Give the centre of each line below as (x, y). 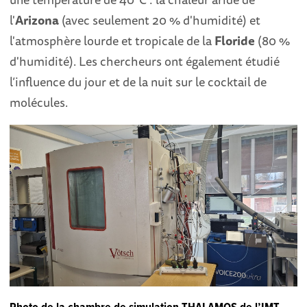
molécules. (39, 102)
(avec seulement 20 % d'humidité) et (160, 20)
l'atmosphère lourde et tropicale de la (112, 41)
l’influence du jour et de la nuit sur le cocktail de (138, 82)
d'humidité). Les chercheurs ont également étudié (145, 61)
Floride (235, 41)
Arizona (37, 20)
